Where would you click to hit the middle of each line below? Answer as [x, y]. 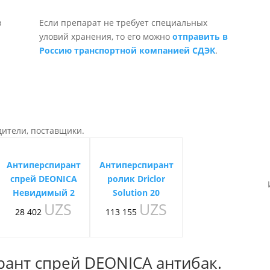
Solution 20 [137, 192]
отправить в [200, 36]
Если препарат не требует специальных [123, 22]
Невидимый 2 [43, 192]
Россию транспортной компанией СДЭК [127, 50]
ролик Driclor [137, 178]
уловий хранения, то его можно [105, 36]
